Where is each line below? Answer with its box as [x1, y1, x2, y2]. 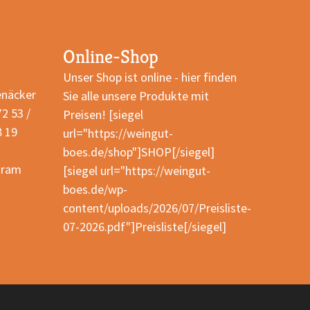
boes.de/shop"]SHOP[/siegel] [62, 144, 215, 160]
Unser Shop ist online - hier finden [62, 69, 237, 85]
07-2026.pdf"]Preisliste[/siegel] [62, 219, 226, 235]
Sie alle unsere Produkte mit [62, 88, 209, 104]
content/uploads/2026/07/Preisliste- [62, 200, 251, 216]
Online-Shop [62, 45, 158, 69]
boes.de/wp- [62, 181, 127, 197]
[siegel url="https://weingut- [62, 163, 210, 179]
